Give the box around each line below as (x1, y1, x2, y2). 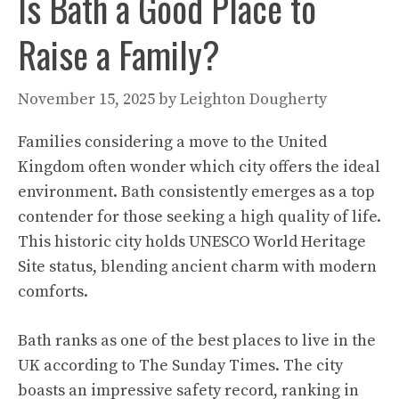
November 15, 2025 (18, 88, 155, 110)
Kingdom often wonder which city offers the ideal (18, 156, 380, 177)
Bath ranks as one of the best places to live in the (18, 330, 376, 351)
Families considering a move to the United (18, 131, 327, 152)
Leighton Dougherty (180, 88, 327, 110)
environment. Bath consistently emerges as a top (18, 181, 375, 202)
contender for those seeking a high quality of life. (18, 206, 381, 227)
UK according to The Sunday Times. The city (18, 354, 343, 376)
